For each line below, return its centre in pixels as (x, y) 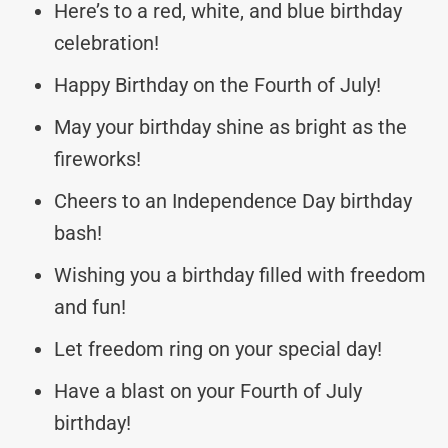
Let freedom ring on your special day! (218, 348)
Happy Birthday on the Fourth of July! (217, 84)
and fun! (90, 306)
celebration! (106, 42)
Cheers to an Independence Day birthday (233, 200)
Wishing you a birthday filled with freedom (240, 274)
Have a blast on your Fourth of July (208, 390)
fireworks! (97, 158)
